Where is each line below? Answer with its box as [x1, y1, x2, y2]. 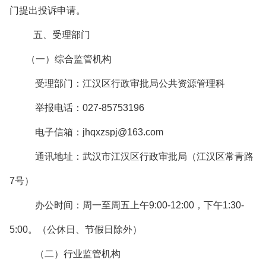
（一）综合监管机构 [26, 54, 112, 64]
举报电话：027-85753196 [35, 103, 144, 113]
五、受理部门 [33, 30, 90, 40]
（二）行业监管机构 [35, 249, 121, 259]
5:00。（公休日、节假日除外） [9, 224, 142, 235]
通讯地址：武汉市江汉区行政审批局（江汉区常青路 [35, 151, 254, 161]
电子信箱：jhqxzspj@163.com [35, 127, 163, 137]
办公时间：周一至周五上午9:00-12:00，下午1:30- [35, 200, 244, 210]
